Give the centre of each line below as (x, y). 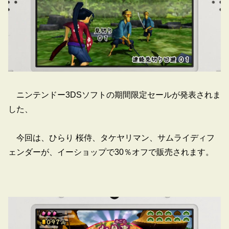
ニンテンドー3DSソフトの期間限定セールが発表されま (114, 95)
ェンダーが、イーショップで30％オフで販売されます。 (111, 152)
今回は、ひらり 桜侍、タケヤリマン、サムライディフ (111, 138)
